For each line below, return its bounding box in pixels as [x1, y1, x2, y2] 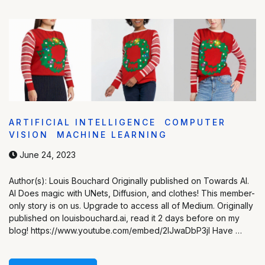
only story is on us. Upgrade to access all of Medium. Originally [9, 200, 253, 211]
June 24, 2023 [17, 149, 76, 160]
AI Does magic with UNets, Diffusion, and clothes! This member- [9, 188, 255, 198]
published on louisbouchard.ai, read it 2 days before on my [9, 212, 240, 223]
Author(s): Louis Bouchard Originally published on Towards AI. [9, 175, 249, 186]
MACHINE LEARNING [57, 129, 167, 140]
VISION [9, 129, 49, 140]
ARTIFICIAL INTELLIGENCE [9, 117, 156, 127]
